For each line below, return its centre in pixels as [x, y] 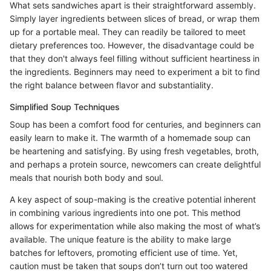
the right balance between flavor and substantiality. [112, 85]
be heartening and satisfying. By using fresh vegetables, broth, [134, 151]
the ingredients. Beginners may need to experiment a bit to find [135, 71]
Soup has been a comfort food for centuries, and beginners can [135, 124]
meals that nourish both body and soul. [87, 177]
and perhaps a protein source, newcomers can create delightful [135, 164]
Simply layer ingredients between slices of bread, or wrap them [135, 18]
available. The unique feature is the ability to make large [120, 239]
